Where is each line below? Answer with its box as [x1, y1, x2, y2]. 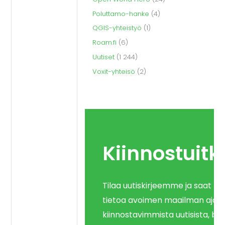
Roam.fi [92, 38, 117, 47]
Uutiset [92, 52, 115, 62]
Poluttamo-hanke [92, 9, 149, 19]
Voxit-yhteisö [92, 66, 135, 76]
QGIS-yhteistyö [92, 23, 142, 33]
